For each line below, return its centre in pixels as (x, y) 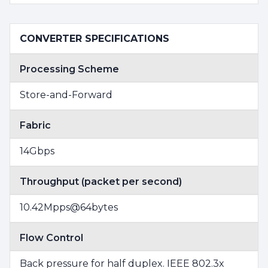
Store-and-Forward (66, 95)
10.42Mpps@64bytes (69, 207)
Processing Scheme (69, 69)
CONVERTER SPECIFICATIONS (95, 38)
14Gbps (37, 151)
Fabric (35, 125)
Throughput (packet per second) (101, 181)
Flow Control (51, 237)
